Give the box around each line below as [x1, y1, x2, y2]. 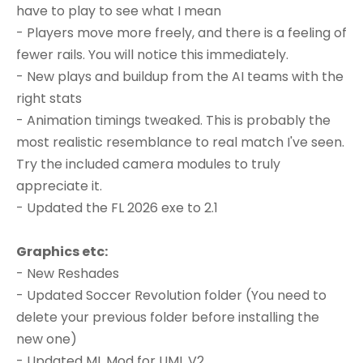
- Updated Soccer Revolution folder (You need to [16, 285, 327, 305]
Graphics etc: [16, 241, 108, 261]
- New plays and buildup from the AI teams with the [16, 66, 344, 86]
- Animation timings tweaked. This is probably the [16, 110, 331, 130]
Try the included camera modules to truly [16, 154, 280, 173]
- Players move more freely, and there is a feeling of [16, 23, 347, 42]
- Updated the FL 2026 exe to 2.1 [16, 198, 218, 217]
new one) [16, 329, 77, 348]
